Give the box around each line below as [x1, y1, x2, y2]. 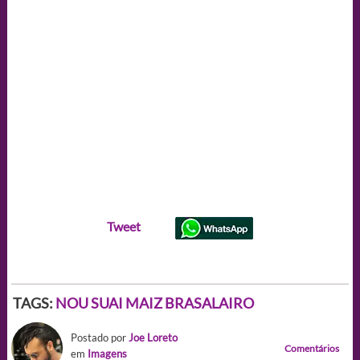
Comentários [284, 342, 340, 354]
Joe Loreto [128, 330, 178, 344]
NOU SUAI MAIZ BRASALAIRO [55, 293, 254, 312]
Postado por [70, 330, 129, 344]
